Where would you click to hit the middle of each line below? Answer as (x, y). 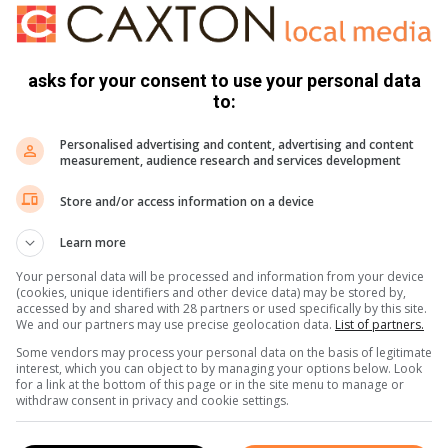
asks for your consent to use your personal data (224, 80)
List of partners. (379, 324)
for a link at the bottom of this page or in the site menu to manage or (210, 384)
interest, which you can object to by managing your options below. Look (219, 368)
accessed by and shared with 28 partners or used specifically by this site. (221, 308)
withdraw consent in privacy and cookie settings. (152, 400)
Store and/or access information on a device (187, 201)
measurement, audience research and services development (230, 160)
